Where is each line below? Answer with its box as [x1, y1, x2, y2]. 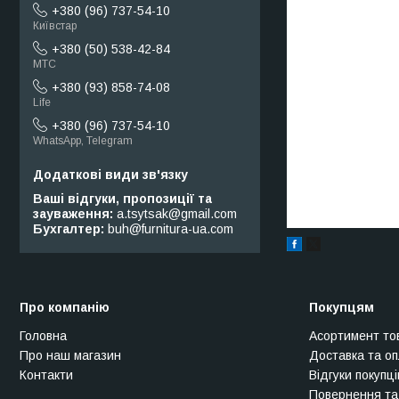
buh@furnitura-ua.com [108, 221, 233, 236]
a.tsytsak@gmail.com [117, 206, 237, 221]
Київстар [33, 20, 77, 33]
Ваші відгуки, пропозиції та [33, 191, 212, 206]
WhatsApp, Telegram [33, 134, 133, 148]
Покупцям [309, 300, 374, 315]
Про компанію [20, 300, 110, 315]
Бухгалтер [33, 221, 101, 236]
